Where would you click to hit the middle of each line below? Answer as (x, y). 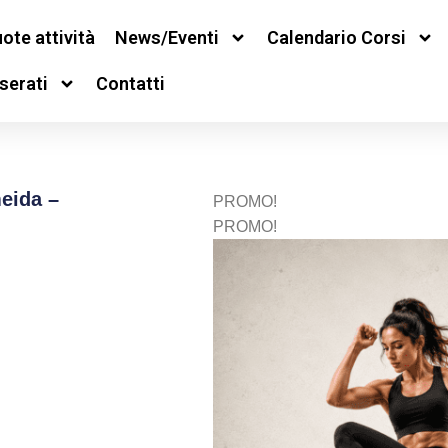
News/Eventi (166, 37)
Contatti (130, 83)
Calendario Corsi (336, 37)
